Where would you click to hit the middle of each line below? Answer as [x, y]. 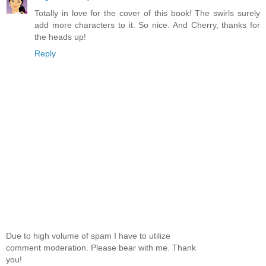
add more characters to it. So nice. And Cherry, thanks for [147, 25]
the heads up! [60, 37]
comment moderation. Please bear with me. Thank [101, 248]
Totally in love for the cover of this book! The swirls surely [147, 13]
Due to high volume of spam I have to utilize [88, 236]
